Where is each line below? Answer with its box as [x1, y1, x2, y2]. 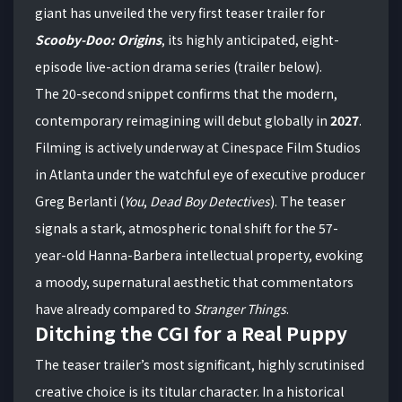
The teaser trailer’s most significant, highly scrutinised [35, 354, 364, 373]
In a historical [262, 381, 344, 400]
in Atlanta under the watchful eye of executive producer [35, 164, 365, 183]
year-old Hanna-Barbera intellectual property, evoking [35, 245, 363, 264]
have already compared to [35, 299, 194, 318]
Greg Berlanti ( [35, 191, 124, 210]
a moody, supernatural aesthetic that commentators [35, 272, 354, 291]
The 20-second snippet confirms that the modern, [35, 83, 337, 102]
